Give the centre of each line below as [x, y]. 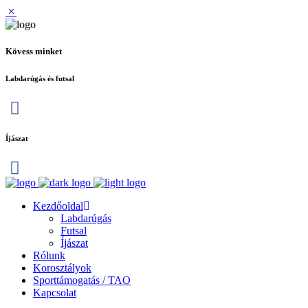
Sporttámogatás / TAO [82, 280]
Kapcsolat [55, 293]
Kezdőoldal [58, 206]
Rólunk [49, 256]
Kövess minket [34, 52]
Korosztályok [62, 268]
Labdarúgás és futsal [40, 79]
